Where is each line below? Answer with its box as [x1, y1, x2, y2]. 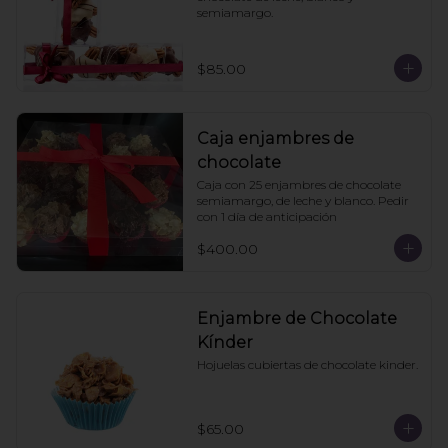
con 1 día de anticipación [196, 209, 337, 224]
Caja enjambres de [196, 129, 354, 148]
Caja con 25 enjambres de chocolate [196, 177, 401, 192]
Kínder [196, 333, 253, 352]
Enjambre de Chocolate [196, 309, 397, 328]
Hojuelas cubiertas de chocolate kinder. [196, 357, 418, 372]
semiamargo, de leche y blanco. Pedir [196, 193, 409, 208]
